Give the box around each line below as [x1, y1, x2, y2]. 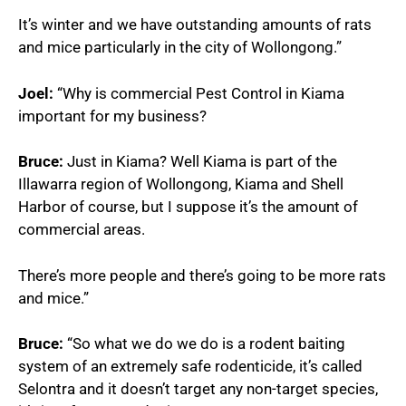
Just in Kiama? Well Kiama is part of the [63, 152, 337, 170]
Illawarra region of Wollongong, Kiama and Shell [18, 175, 343, 193]
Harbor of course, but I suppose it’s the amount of [18, 198, 358, 216]
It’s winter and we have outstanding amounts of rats [18, 15, 372, 34]
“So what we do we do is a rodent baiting [63, 334, 345, 353]
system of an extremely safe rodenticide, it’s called [18, 357, 362, 375]
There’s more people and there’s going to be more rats [18, 266, 386, 285]
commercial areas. [18, 220, 145, 238]
